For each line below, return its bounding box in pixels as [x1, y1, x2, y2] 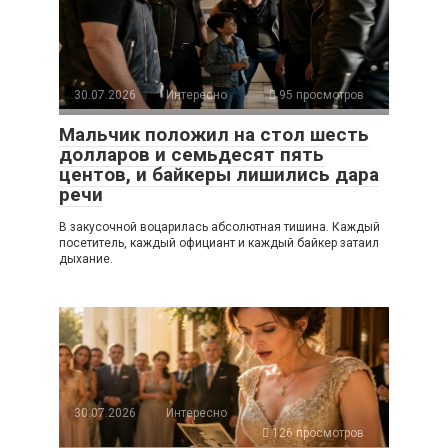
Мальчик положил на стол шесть [59, 123, 369, 147]
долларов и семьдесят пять [59, 143, 324, 167]
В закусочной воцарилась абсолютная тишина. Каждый [59, 220, 380, 235]
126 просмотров [269, 426, 364, 441]
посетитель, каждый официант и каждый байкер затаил [59, 236, 379, 251]
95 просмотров [276, 88, 364, 103]
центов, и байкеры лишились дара [59, 163, 379, 187]
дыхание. [59, 252, 113, 267]
